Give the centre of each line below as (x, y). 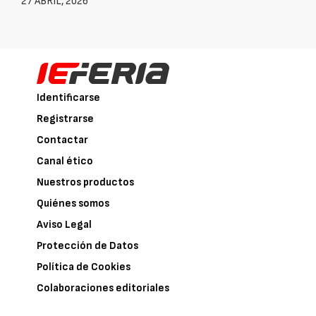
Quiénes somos (73, 203)
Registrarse (66, 119)
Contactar (63, 140)
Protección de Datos (88, 245)
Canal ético (65, 161)
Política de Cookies (84, 267)
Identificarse (69, 97)
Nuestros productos (86, 182)
